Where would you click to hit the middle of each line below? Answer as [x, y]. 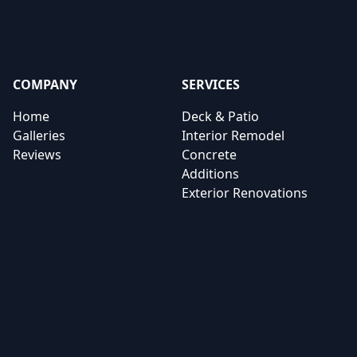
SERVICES [211, 84]
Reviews [37, 155]
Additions [210, 174]
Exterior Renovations [245, 193]
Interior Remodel [233, 135]
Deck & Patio [220, 116]
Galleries [39, 135]
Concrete [209, 155]
